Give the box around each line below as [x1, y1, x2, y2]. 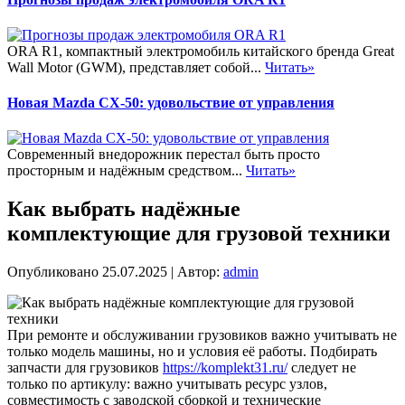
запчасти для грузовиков [7, 360, 163, 376]
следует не [287, 360, 356, 376]
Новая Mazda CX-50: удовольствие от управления [7, 95, 334, 111]
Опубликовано [7, 264, 99, 280]
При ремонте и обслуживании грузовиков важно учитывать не [7, 327, 397, 344]
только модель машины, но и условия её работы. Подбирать [7, 344, 377, 360]
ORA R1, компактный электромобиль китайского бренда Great [7, 42, 394, 59]
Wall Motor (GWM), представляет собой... [7, 59, 265, 75]
